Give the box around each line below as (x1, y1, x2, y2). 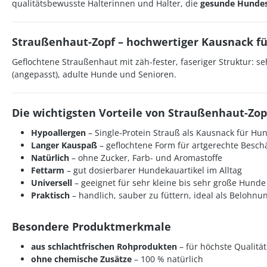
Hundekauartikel (138, 164, 204, 176)
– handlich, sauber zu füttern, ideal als (70, 190, 229, 201)
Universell (31, 177, 72, 188)
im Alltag (204, 164, 242, 176)
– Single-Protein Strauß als (86, 127, 196, 138)
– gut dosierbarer (64, 164, 138, 176)
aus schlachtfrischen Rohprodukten (31, 241, 177, 252)
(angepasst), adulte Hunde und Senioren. (12, 69, 176, 80)
